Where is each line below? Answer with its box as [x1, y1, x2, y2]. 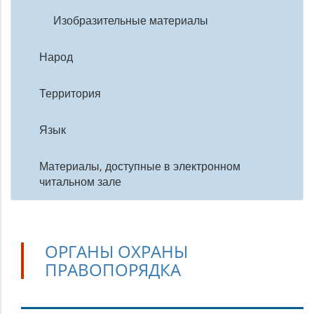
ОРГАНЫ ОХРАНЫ [45, 240, 188, 263]
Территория [39, 86, 101, 101]
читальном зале [39, 174, 121, 189]
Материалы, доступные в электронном [39, 158, 240, 174]
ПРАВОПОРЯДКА [45, 258, 181, 281]
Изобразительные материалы [53, 13, 208, 28]
